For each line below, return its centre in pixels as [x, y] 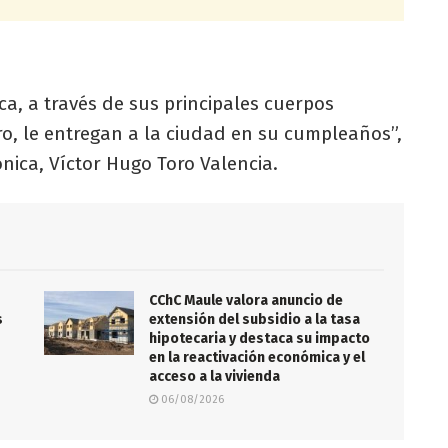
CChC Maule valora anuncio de [246, 301]
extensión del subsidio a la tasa [254, 320]
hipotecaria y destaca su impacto [259, 339]
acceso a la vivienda [214, 377]
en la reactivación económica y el [257, 358]
